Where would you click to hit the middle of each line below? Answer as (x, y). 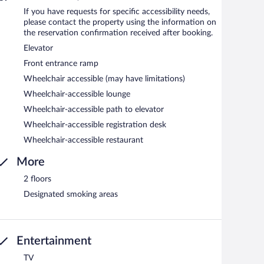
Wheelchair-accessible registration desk (95, 125)
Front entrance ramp (61, 64)
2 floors (37, 179)
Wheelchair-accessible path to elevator (94, 110)
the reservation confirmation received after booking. (118, 33)
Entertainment (54, 241)
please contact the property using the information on (120, 23)
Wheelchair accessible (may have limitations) (104, 79)
